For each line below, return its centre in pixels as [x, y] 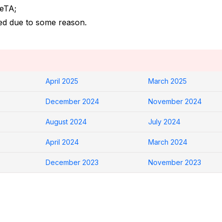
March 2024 [168, 142]
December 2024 [72, 102]
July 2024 [165, 122]
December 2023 [72, 163]
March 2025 [168, 81]
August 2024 [66, 122]
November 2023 [175, 163]
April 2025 [62, 81]
